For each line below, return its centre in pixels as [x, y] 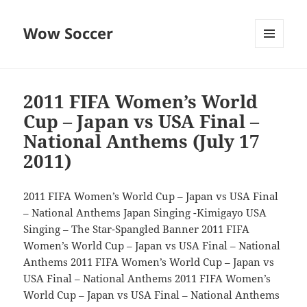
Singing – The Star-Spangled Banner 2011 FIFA [137, 229]
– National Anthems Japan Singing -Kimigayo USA [145, 213]
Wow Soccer [69, 33]
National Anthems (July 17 [142, 142]
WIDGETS [274, 77]
